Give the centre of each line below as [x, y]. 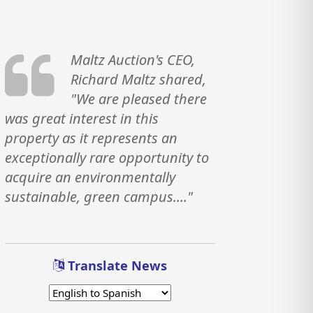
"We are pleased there [138, 99]
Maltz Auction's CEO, [132, 59]
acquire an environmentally [90, 177]
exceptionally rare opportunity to [107, 157]
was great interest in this [82, 118]
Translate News [116, 265]
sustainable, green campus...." [99, 196]
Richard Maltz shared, [138, 79]
